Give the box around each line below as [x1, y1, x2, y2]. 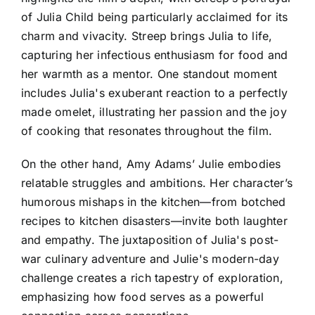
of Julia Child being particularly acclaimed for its [21, 9, 288, 24]
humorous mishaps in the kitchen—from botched [21, 194, 286, 209]
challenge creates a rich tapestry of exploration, [21, 270, 283, 285]
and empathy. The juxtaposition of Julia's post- [21, 232, 279, 247]
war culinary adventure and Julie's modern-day [21, 251, 279, 266]
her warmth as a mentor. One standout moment [21, 66, 278, 81]
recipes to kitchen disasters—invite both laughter [21, 213, 288, 228]
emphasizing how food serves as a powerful [21, 289, 264, 304]
